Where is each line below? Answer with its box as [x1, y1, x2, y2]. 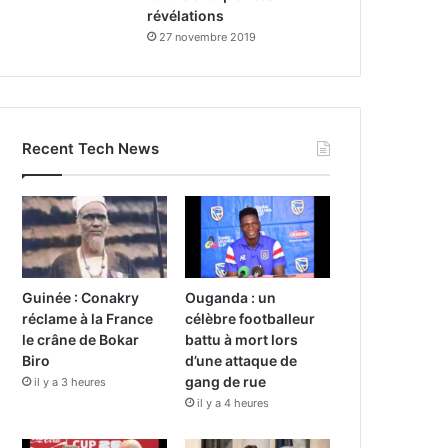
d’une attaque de [185, 351, 298, 369]
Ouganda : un [185, 288, 277, 306]
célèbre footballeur [185, 309, 316, 327]
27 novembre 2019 [159, 29, 257, 44]
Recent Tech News [22, 138, 160, 158]
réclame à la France [22, 309, 154, 327]
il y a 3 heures [34, 374, 107, 389]
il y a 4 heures [197, 395, 270, 410]
